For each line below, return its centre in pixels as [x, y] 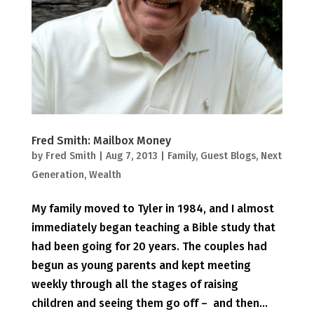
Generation [57, 175]
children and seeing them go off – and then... [149, 303]
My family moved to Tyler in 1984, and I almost [152, 209]
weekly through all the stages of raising [135, 285]
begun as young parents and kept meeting [141, 266]
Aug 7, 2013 [131, 156]
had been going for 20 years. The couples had [149, 247]
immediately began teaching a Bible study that [153, 228]
